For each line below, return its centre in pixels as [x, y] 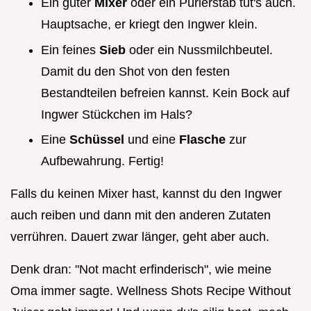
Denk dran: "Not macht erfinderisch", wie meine [141, 270]
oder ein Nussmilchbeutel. [201, 50]
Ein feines [70, 50]
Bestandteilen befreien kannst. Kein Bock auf [165, 93]
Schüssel [99, 140]
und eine [153, 140]
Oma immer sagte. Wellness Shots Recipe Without [151, 291]
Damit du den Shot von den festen [135, 71]
